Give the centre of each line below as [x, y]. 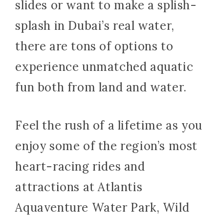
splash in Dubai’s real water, [95, 26]
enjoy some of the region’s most [106, 146]
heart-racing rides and [80, 167]
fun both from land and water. [101, 88]
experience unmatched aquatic [104, 67]
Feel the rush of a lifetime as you [109, 126]
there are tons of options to [94, 46]
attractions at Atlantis [79, 187]
